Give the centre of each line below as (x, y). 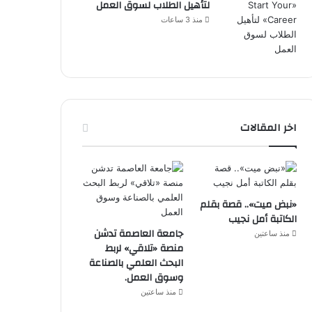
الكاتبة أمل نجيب (263, 219)
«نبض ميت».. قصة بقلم (248, 204)
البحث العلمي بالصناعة (136, 263)
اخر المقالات (268, 127)
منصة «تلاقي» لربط (144, 248)
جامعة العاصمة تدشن (138, 234)
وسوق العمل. (154, 278)
